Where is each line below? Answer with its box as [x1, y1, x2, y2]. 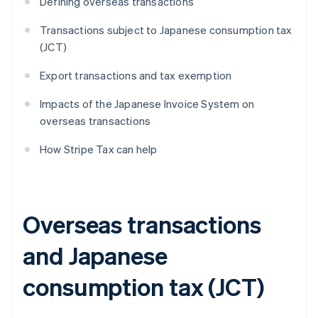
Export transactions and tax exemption [40, 68, 232, 83]
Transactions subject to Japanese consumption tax [40, 23, 292, 38]
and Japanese [23, 240, 168, 271]
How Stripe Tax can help [40, 142, 158, 157]
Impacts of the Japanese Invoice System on [40, 97, 255, 111]
